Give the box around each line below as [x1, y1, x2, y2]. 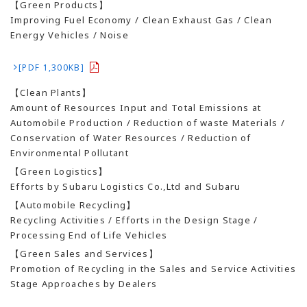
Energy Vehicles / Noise [10, 28, 129, 41]
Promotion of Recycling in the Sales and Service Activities [10, 262, 297, 275]
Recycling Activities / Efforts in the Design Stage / [10, 214, 258, 227]
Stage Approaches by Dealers [10, 278, 158, 291]
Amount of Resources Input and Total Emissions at [10, 101, 262, 114]
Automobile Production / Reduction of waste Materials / [10, 116, 286, 130]
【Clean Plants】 [10, 86, 92, 99]
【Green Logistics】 [10, 165, 108, 178]
